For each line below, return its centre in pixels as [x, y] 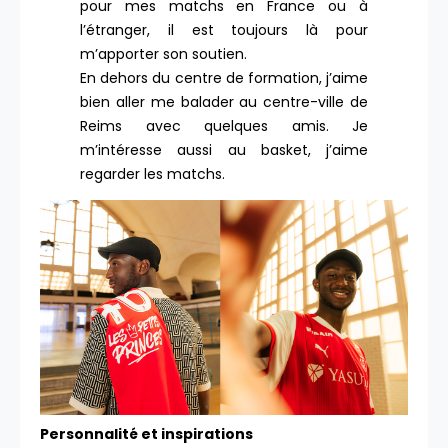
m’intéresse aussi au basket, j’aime [224, 150]
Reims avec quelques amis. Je [224, 126]
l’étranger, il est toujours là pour [224, 30]
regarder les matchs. [152, 174]
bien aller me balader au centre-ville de [224, 102]
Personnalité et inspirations [146, 434]
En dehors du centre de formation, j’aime [224, 78]
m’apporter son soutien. [163, 54]
